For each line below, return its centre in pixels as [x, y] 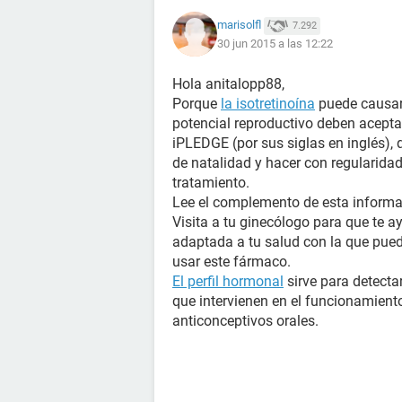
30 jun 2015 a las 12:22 [275, 43]
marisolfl [239, 25]
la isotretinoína [268, 104]
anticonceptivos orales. [245, 321]
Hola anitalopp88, [228, 84]
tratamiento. [211, 183]
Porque [197, 104]
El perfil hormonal [228, 281]
